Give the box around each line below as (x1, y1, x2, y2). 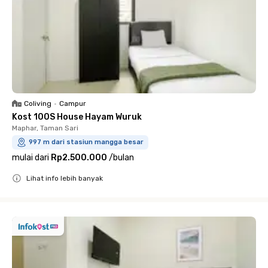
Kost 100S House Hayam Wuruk (12, 112, 142, 123)
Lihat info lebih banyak (26, 174, 103, 183)
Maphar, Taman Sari (12, 124, 78, 133)
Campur (59, 99, 86, 108)
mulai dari (12, 153, 49, 163)
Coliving (24, 99, 51, 108)
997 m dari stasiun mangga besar (29, 138, 144, 147)
